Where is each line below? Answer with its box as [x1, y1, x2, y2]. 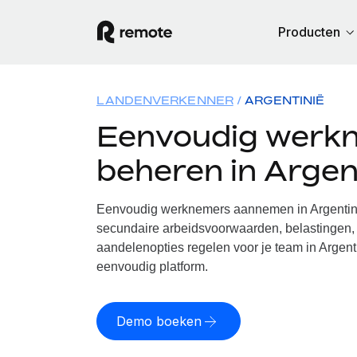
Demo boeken [116, 313, 202, 329]
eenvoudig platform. [96, 260, 208, 273]
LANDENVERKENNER [96, 93, 233, 107]
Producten [278, 24, 340, 40]
